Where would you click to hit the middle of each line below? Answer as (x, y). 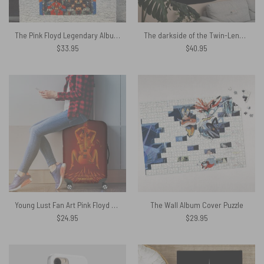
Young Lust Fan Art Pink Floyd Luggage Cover (114, 204)
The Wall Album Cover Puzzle (197, 204)
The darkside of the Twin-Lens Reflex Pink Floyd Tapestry (242, 35)
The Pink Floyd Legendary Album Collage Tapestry (117, 35)
